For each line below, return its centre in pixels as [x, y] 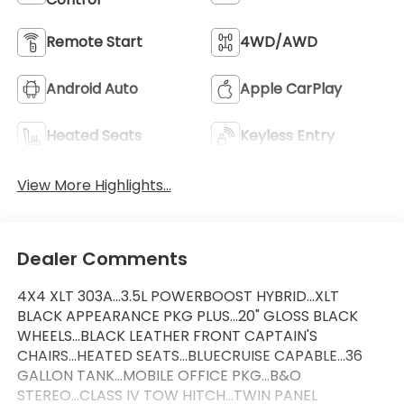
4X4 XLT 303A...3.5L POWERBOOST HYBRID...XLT [178, 297]
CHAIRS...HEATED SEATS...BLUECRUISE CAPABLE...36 [189, 356]
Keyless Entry [287, 135]
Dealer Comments [102, 259]
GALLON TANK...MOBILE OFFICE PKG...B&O [159, 376]
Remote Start [94, 41]
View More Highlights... [94, 185]
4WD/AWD [279, 41]
